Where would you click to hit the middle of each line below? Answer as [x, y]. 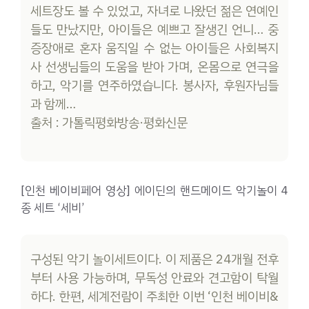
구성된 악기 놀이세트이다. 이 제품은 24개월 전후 [154, 260]
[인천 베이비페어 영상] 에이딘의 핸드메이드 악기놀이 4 [154, 191]
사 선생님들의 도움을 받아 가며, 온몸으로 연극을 [154, 67]
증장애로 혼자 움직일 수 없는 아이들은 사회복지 [154, 48]
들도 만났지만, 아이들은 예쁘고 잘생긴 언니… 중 [154, 29]
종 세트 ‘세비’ [52, 208]
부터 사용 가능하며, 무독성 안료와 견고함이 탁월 [154, 278]
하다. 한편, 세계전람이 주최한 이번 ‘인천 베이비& [154, 297]
